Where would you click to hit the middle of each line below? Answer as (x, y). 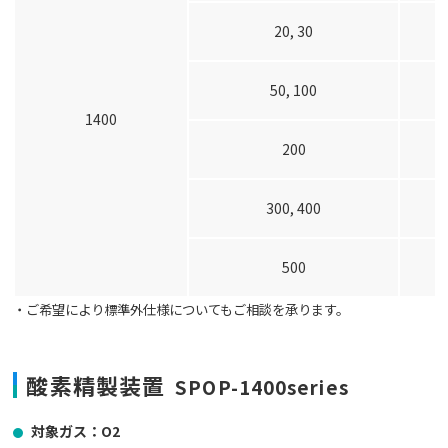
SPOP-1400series (257, 387)
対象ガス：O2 (76, 431)
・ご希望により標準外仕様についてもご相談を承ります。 (181, 310)
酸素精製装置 (96, 385)
